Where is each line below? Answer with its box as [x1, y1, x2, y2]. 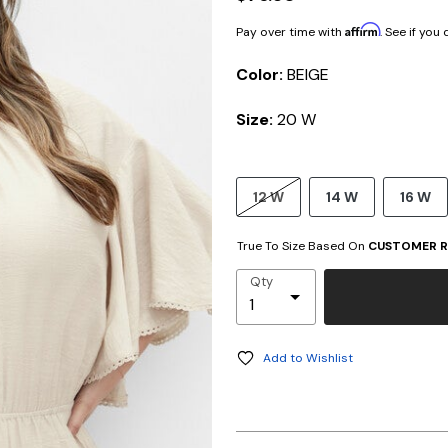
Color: [236, 64, 287, 86]
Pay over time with [236, 24, 345, 41]
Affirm [345, 22, 380, 38]
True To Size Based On [237, 238, 368, 255]
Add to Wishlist [263, 350, 353, 367]
